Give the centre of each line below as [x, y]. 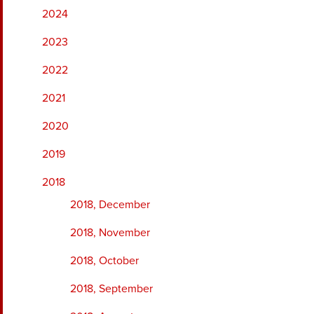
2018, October [104, 260]
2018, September [111, 288]
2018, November [110, 232]
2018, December [110, 204]
